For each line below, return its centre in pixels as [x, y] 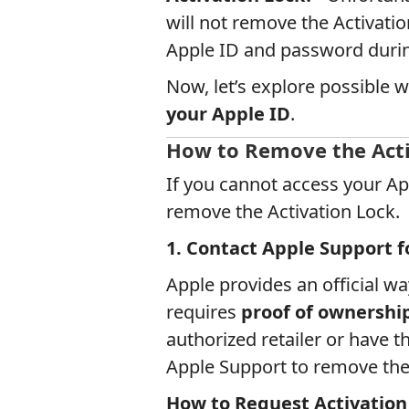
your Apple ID [228, 114]
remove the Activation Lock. [283, 211]
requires [204, 312]
